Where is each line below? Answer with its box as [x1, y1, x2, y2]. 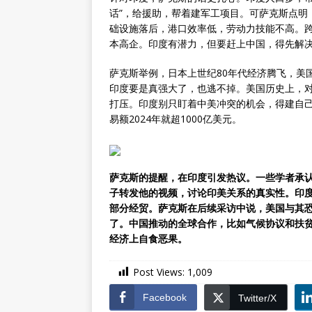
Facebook [143, 292, 187, 304]
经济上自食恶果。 [109, 232, 187, 246]
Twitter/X [238, 292, 276, 304]
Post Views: [133, 265, 185, 279]
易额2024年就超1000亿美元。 [109, 112, 242, 126]
